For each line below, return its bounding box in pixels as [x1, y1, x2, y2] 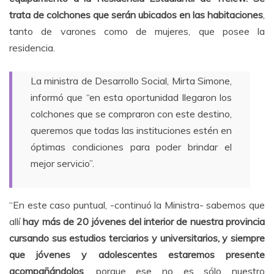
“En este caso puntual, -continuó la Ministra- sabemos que [9, 198, 265, 211]
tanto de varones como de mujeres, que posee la [9, 24, 265, 37]
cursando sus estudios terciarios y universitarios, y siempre [9, 231, 265, 244]
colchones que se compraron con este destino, [31, 107, 232, 120]
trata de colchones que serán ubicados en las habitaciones [9, 8, 263, 21]
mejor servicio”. [31, 157, 94, 169]
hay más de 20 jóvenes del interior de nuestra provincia [23, 215, 265, 228]
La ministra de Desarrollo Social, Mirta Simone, [31, 74, 232, 87]
